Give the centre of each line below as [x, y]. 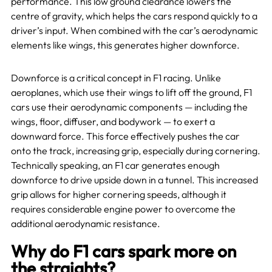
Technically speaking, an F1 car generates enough [115, 165]
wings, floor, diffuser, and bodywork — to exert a [113, 122]
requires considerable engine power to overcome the [123, 209]
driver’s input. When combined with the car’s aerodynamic [134, 31]
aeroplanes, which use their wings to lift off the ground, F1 [131, 93]
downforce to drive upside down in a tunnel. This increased [134, 180]
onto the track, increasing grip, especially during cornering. [135, 151]
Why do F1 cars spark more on [123, 251]
